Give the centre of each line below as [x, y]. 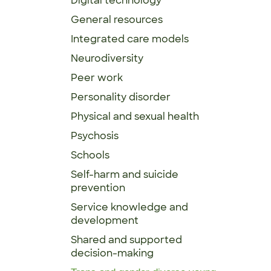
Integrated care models [130, 39]
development [105, 220]
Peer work [97, 78]
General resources [117, 20]
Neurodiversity [107, 58]
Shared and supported [126, 240]
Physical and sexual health [135, 116]
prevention [98, 188]
